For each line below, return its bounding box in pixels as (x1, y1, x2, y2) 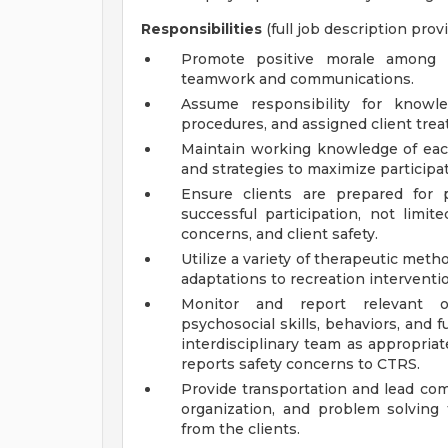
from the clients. (181, 420, 300, 438)
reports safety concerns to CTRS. (181, 355, 420, 373)
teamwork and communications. (181, 70, 414, 88)
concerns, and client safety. (181, 225, 378, 243)
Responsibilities (141, 20, 266, 38)
